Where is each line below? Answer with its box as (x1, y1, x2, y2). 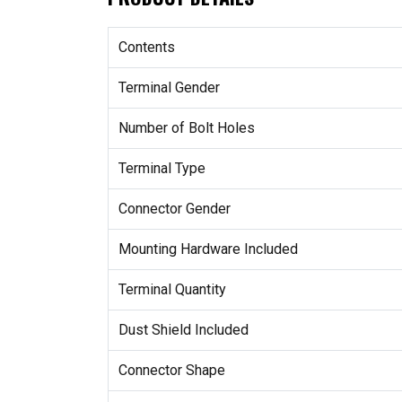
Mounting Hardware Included (118, 240, 298, 258)
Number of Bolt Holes (118, 119, 255, 137)
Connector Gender (118, 200, 231, 218)
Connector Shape (118, 362, 225, 380)
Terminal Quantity (118, 281, 226, 299)
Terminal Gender (118, 79, 220, 97)
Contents (118, 39, 175, 57)
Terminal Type (118, 160, 205, 178)
